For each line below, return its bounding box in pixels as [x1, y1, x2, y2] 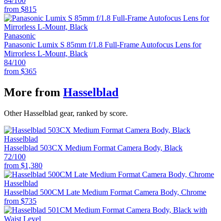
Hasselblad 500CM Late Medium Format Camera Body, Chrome [4, 187, 206, 196]
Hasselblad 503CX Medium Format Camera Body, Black [4, 143, 183, 152]
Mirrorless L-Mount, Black [4, 49, 88, 58]
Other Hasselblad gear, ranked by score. [4, 109, 128, 117]
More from [4, 85, 60, 99]
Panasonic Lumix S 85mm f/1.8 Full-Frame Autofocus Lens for [4, 40, 201, 49]
